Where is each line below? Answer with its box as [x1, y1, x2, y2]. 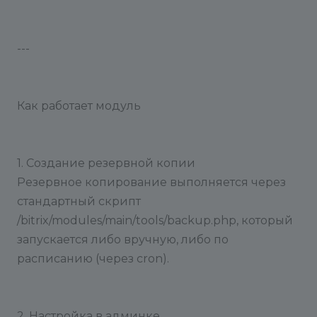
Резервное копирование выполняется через [17, 175, 286, 189]
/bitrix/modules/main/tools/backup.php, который [17, 214, 293, 227]
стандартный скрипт [17, 195, 141, 208]
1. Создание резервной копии [17, 156, 195, 170]
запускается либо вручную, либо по [17, 233, 229, 246]
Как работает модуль [17, 99, 141, 113]
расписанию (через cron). [17, 252, 169, 265]
